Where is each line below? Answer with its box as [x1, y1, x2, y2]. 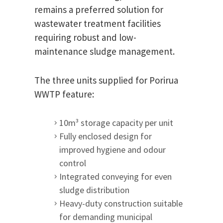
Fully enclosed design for [59, 130, 152, 142]
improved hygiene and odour [59, 144, 166, 156]
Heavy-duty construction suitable [59, 198, 183, 210]
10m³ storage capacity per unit [59, 117, 173, 129]
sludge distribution [59, 184, 131, 196]
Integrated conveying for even [59, 171, 172, 183]
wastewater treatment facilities [34, 17, 161, 30]
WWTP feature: [34, 88, 94, 101]
